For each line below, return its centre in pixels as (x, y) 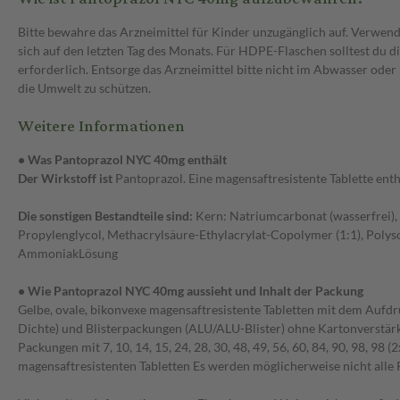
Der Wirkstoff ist (67, 179)
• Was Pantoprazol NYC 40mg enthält (122, 160)
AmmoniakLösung (68, 254)
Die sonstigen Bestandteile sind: (107, 216)
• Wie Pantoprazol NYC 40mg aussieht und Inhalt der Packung (191, 291)
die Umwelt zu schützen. (84, 88)
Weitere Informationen (101, 127)
